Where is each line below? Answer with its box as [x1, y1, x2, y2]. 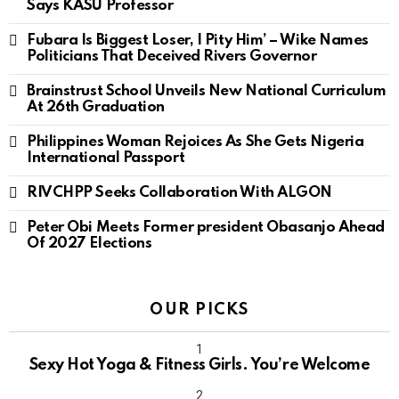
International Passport [27, 151, 185, 167]
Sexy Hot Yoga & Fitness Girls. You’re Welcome [28, 357, 370, 374]
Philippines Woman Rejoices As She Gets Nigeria [27, 134, 364, 151]
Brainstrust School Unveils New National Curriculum [27, 84, 387, 100]
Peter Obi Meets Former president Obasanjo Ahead [27, 220, 385, 236]
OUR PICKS [150, 302, 249, 319]
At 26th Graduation [27, 100, 165, 116]
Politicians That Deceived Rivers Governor [27, 49, 317, 65]
